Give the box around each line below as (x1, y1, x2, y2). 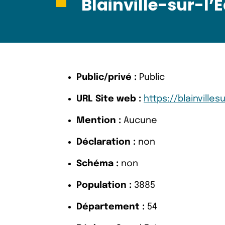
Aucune (121, 116, 157, 125)
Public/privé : (76, 73, 137, 82)
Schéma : (76, 159, 119, 168)
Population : (76, 181, 132, 190)
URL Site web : (76, 94, 141, 103)
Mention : (76, 116, 121, 125)
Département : (76, 202, 145, 211)
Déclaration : (76, 138, 136, 147)
